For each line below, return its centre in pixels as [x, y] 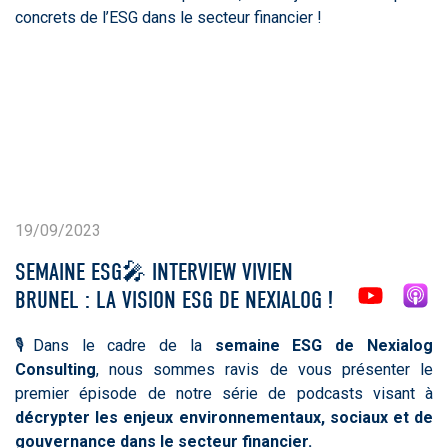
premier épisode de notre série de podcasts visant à [224, 393]
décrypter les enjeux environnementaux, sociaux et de [224, 417]
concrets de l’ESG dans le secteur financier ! [168, 17]
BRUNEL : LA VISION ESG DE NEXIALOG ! [174, 299]
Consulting [55, 369]
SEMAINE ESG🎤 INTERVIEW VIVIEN [154, 271]
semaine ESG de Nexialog [324, 345]
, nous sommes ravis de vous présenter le [264, 369]
